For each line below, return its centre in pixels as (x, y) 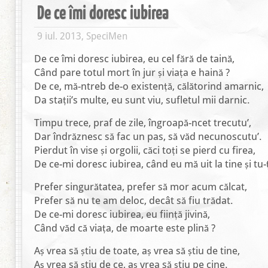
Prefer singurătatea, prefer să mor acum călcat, (141, 187)
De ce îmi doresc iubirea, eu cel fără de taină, (134, 59)
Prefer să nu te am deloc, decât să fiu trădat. (134, 200)
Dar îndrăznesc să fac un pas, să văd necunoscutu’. (148, 136)
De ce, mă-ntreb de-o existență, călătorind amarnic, (149, 86)
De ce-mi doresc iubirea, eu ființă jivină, (122, 214)
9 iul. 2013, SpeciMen (82, 36)
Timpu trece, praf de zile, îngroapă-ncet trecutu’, (143, 123)
